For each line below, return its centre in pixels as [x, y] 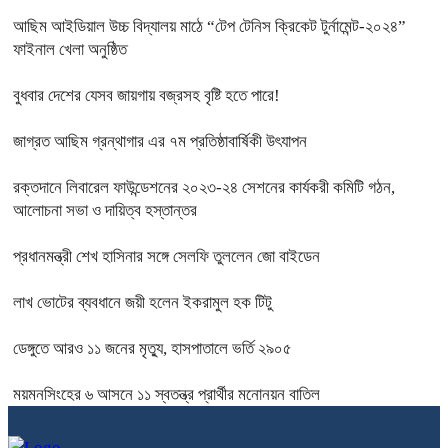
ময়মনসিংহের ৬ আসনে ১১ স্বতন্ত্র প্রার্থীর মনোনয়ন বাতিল [166, 395]
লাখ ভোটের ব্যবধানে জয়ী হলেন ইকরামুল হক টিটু [142, 303]
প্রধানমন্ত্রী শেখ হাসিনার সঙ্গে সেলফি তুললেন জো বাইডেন [166, 257]
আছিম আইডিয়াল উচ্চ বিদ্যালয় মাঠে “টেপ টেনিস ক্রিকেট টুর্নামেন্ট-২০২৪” [209, 27]
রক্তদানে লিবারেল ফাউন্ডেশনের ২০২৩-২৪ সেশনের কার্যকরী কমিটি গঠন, [204, 188]
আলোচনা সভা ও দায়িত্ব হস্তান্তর [105, 211]
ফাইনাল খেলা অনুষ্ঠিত [70, 50]
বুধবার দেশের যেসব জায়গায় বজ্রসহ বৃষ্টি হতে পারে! [146, 96]
